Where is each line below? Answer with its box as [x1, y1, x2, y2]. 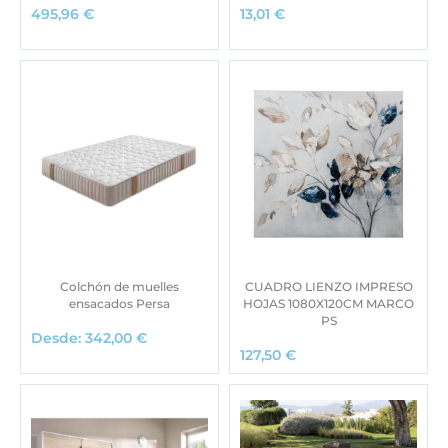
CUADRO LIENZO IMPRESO [244, 278, 413, 294]
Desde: [31, 329, 85, 346]
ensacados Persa [69, 295, 170, 311]
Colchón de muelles [60, 278, 179, 294]
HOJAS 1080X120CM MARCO [243, 295, 414, 311]
